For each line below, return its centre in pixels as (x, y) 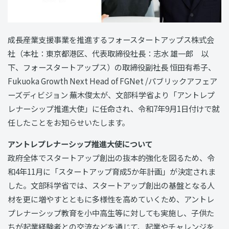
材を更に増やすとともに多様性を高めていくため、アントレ (111, 199)
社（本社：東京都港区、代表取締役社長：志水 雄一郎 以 (108, 53)
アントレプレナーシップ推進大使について (80, 143)
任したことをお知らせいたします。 (68, 122)
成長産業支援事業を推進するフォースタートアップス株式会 (111, 39)
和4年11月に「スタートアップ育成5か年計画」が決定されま (112, 171)
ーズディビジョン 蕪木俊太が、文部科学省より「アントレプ (111, 94)
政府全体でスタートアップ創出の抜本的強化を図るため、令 (111, 157)
